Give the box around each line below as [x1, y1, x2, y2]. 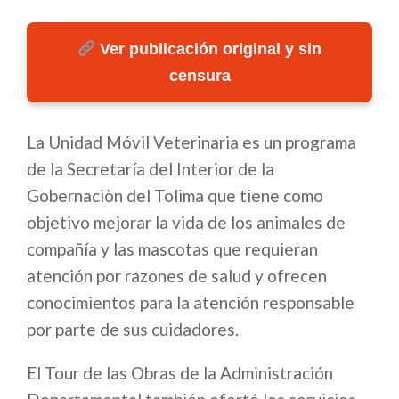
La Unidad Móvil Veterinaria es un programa [27, 132, 356, 153]
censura [168, 67, 231, 85]
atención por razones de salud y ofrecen [27, 265, 327, 287]
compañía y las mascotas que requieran [27, 239, 318, 260]
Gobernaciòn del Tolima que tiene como [27, 185, 323, 207]
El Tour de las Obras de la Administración [27, 362, 333, 384]
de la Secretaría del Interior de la [27, 159, 274, 180]
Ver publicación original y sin [95, 40, 322, 59]
